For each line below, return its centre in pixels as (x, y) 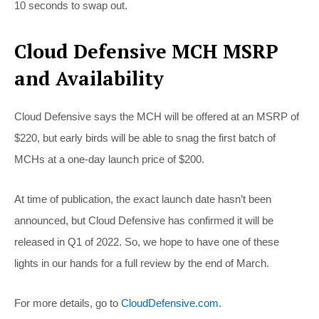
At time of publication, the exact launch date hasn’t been (143, 199)
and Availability (89, 79)
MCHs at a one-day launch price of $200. (109, 159)
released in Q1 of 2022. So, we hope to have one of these (147, 242)
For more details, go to (68, 303)
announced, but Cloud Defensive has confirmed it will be (144, 221)
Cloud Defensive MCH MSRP (146, 52)
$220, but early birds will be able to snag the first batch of (145, 138)
